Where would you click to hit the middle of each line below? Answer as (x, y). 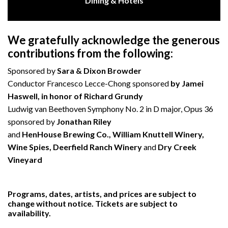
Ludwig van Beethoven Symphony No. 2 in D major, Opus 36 (110, 108)
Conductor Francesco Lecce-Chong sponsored (89, 83)
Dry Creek (176, 147)
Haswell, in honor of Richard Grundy (75, 96)
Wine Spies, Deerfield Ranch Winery (76, 147)
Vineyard (25, 159)
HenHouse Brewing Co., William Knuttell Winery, (112, 134)
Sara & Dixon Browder (99, 70)
